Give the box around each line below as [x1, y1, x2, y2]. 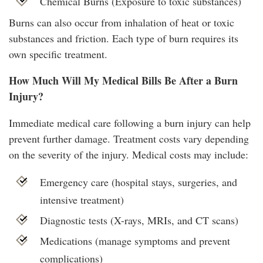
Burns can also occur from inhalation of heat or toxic [9, 15, 234, 30]
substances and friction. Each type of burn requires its [9, 31, 238, 46]
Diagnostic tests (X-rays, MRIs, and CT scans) [39, 213, 238, 228]
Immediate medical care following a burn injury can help [9, 116, 251, 130]
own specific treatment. [9, 47, 107, 62]
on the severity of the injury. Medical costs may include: [9, 147, 248, 162]
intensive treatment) [39, 193, 124, 207]
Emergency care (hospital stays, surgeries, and [39, 175, 237, 190]
